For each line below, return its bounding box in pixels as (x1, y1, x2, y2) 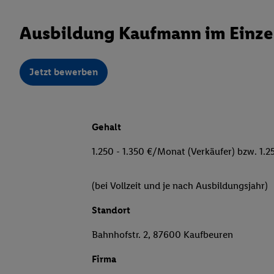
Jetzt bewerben (29, 66, 98, 78)
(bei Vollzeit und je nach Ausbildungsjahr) (92, 180, 268, 192)
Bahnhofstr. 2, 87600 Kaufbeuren (92, 229, 233, 241)
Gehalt (92, 121, 121, 133)
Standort (92, 204, 130, 217)
